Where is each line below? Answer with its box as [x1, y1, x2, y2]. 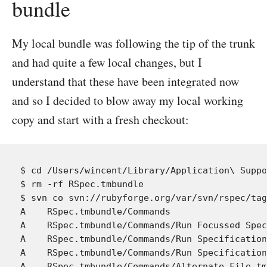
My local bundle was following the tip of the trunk [12, 35, 255, 51]
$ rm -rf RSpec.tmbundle [20, 179, 144, 189]
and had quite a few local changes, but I [12, 54, 202, 70]
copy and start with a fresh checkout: [12, 111, 189, 128]
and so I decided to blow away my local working [12, 92, 243, 108]
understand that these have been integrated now [12, 73, 239, 89]
